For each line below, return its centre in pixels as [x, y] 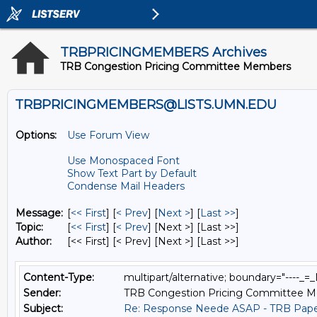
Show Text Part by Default [132, 173]
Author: [34, 241]
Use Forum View [108, 135]
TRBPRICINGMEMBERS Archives [163, 52]
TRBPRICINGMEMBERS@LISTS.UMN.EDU [146, 105]
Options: [36, 135]
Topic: [29, 227]
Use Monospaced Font [123, 161]
